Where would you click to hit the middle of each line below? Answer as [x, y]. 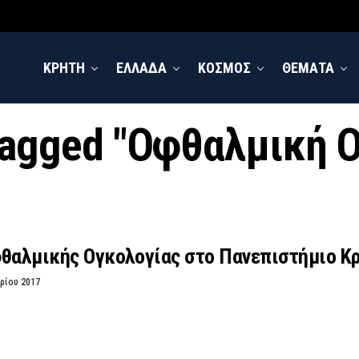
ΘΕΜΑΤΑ [308, 68]
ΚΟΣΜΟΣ [224, 68]
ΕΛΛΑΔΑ [141, 68]
